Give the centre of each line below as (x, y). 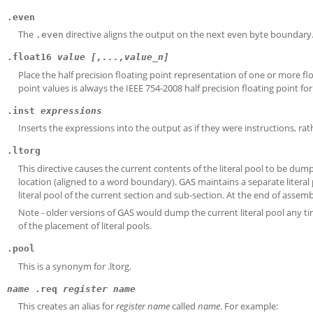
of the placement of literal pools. (85, 226)
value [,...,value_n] (113, 57)
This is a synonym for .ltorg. (75, 266)
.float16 (32, 57)
